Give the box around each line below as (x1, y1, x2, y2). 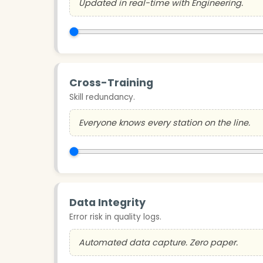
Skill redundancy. (69, 91, 135, 103)
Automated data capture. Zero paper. (79, 236, 238, 248)
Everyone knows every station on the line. (79, 116, 250, 129)
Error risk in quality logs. (69, 211, 161, 222)
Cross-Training (69, 75, 153, 90)
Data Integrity (69, 195, 146, 210)
